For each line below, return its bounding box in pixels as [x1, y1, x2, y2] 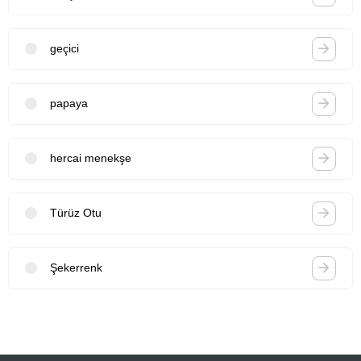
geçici [50, 42, 79, 56]
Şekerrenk [50, 261, 102, 275]
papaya [50, 97, 88, 110]
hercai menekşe [50, 151, 131, 165]
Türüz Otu [50, 206, 102, 220]
